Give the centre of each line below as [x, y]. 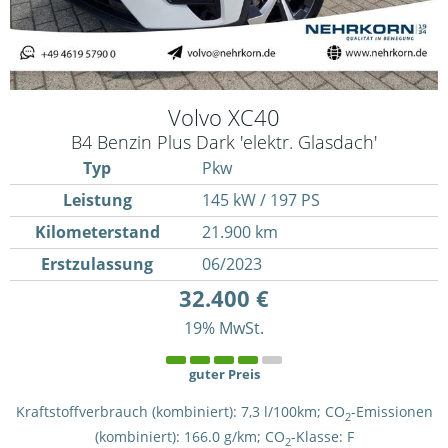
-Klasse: [318, 436]
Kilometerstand [97, 232]
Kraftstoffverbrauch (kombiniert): [128, 412]
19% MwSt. [224, 328]
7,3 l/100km [278, 412]
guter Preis [224, 374]
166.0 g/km [220, 436]
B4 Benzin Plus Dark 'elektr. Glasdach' [224, 142]
